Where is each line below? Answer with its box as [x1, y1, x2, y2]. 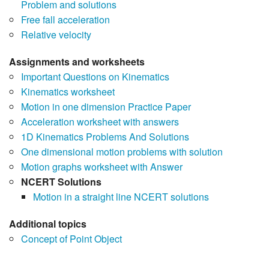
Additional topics [9, 217, 86, 231]
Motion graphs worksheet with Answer [21, 160, 183, 174]
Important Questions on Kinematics [21, 70, 169, 84]
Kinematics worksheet [21, 85, 115, 99]
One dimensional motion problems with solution [21, 145, 223, 159]
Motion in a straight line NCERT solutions [33, 190, 209, 204]
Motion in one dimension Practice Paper [21, 100, 191, 114]
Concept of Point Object [21, 232, 122, 246]
